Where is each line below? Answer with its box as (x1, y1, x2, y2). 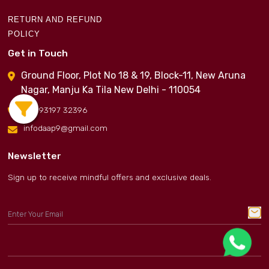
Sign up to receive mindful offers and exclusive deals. (8, 172, 211, 183)
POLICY (8, 29, 40, 39)
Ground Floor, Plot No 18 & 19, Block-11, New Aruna (21, 70, 246, 82)
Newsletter (8, 151, 61, 162)
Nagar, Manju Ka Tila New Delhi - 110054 (21, 84, 201, 96)
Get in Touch (8, 48, 68, 59)
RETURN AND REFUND (8, 15, 102, 25)
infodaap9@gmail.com (23, 123, 108, 133)
